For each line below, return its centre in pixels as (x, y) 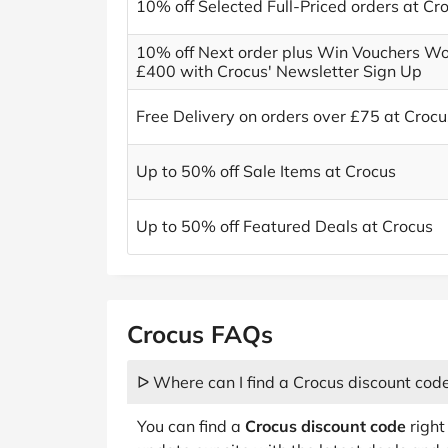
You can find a (191, 426)
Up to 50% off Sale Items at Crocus (266, 171)
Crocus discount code (325, 426)
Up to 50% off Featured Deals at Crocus (284, 226)
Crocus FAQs (200, 334)
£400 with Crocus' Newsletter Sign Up (279, 71)
